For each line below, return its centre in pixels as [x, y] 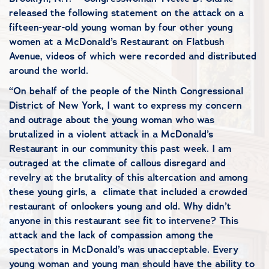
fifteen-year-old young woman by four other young [121, 27]
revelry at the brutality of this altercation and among [128, 177]
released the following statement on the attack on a [126, 13]
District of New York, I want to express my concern [125, 105]
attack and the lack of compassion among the [111, 235]
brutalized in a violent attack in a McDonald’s [111, 134]
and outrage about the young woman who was [112, 120]
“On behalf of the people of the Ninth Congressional [126, 91]
